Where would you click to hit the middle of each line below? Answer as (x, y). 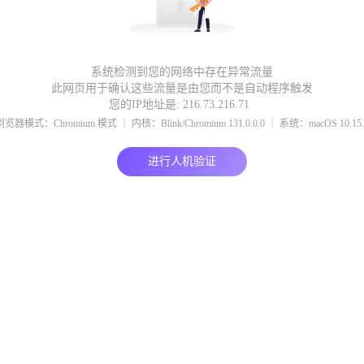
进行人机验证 (182, 161)
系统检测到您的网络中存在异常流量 (182, 72)
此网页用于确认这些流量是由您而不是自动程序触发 (182, 88)
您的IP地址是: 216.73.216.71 (182, 104)
